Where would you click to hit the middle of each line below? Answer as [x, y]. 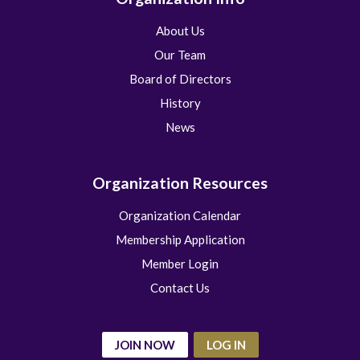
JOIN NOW [145, 345]
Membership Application [180, 240]
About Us [180, 31]
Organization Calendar [180, 216]
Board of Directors [180, 79]
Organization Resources [180, 183]
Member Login [180, 264]
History [180, 103]
